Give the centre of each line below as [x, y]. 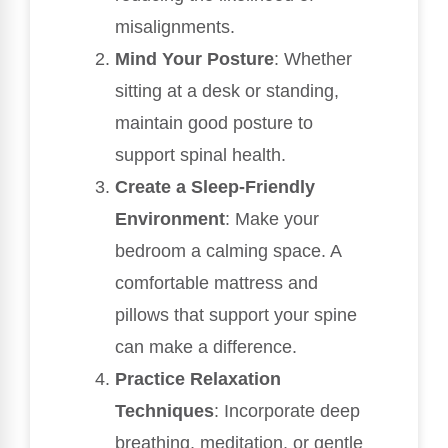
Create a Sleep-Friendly [215, 187]
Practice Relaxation [198, 379]
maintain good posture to [214, 123]
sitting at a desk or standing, [227, 91]
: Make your [272, 219]
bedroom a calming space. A [228, 251]
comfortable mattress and [216, 283]
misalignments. [175, 27]
